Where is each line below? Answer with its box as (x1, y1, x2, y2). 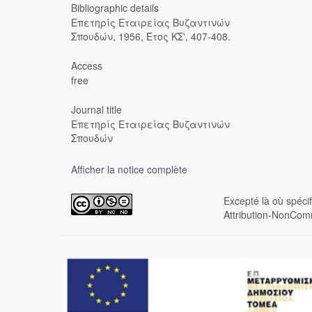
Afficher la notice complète (71, 162, 187, 176)
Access (71, 58, 102, 72)
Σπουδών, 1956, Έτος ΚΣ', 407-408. (71, 29, 231, 43)
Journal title (71, 102, 122, 116)
